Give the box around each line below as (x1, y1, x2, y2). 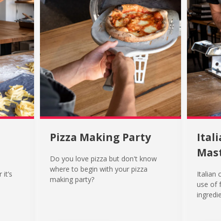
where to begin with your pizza (50, 164, 148, 174)
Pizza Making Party (50, 130, 151, 144)
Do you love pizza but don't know (50, 154, 157, 164)
